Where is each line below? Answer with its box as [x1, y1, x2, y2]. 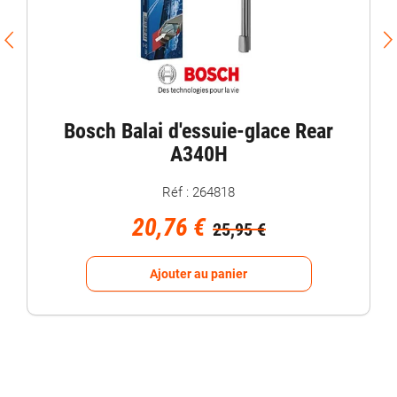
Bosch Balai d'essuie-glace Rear [64, 118, 333, 144]
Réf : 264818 [162, 183, 235, 200]
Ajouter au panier [150, 266, 247, 281]
